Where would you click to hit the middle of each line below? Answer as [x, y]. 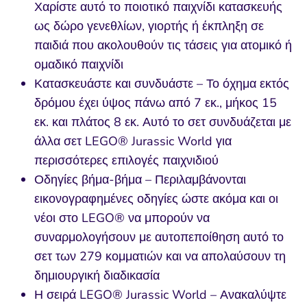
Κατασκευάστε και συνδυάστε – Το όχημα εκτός [162, 84]
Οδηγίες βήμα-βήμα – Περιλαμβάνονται [140, 180]
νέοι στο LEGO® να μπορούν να [122, 218]
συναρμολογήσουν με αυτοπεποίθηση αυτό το [159, 237]
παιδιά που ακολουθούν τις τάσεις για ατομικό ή [163, 46]
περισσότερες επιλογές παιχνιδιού [126, 161]
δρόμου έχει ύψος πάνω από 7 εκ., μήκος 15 [156, 103]
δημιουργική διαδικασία [97, 276]
